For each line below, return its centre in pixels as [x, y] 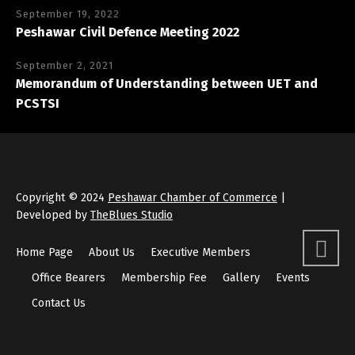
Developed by [53, 215]
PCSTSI [38, 103]
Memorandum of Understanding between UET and [167, 83]
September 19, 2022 [68, 13]
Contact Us [59, 303]
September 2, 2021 [65, 65]
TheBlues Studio [132, 215]
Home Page [44, 252]
